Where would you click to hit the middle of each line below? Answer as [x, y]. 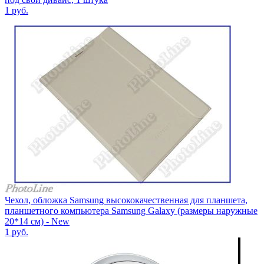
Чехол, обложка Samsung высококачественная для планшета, [126, 200]
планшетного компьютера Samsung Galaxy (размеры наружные [131, 211]
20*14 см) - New [37, 222]
